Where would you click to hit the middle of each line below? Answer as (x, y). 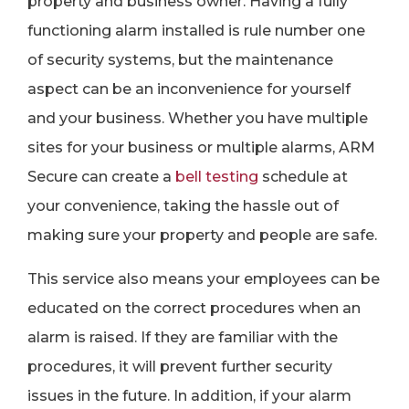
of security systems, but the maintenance (180, 60)
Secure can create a (101, 177)
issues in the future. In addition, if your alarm (189, 396)
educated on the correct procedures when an (194, 308)
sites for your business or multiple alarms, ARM (201, 147)
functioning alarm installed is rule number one (196, 31)
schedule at (303, 177)
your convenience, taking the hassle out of (183, 206)
